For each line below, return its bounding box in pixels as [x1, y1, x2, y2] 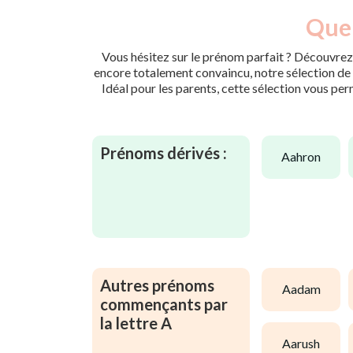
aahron [290, 149, 321, 165]
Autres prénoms [100, 275, 214, 295]
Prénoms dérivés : [100, 143, 227, 162]
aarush [291, 336, 320, 351]
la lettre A [100, 313, 172, 333]
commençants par [100, 294, 228, 314]
